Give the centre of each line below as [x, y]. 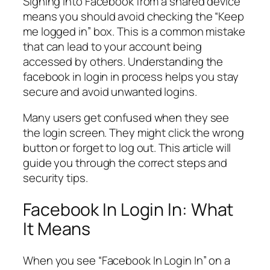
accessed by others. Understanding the [123, 61]
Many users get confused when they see [126, 118]
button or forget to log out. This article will [127, 148]
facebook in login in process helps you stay [131, 76]
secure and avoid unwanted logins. [110, 91]
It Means [57, 229]
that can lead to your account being [112, 46]
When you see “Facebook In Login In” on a [127, 260]
